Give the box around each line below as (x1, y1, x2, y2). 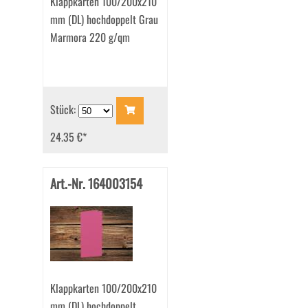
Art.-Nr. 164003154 (49, 174, 142, 193)
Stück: (49, 100, 78, 118)
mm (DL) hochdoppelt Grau (49, 11, 158, 28)
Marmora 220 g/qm (49, 29, 130, 46)
